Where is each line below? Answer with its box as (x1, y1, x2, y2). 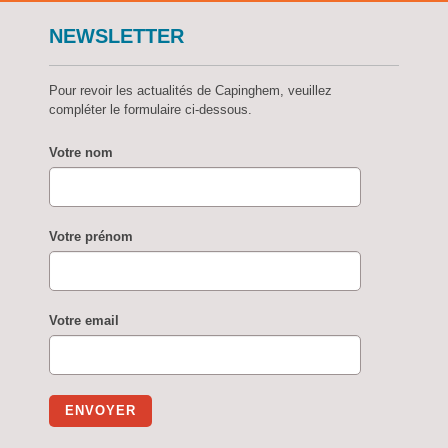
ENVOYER (65, 402, 137, 418)
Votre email (49, 312, 120, 328)
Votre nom (49, 144, 114, 160)
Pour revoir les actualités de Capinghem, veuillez (49, 82, 333, 98)
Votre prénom (49, 228, 134, 244)
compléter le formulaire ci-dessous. (49, 101, 253, 117)
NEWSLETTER (49, 24, 185, 47)
